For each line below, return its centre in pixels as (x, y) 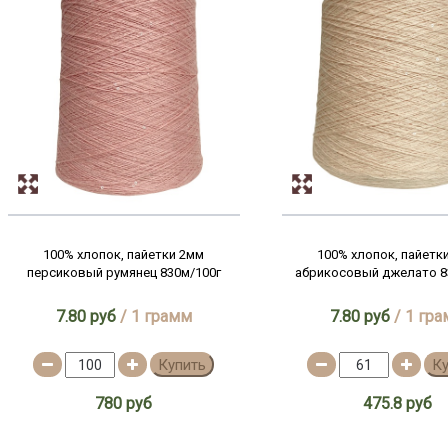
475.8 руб (398, 403)
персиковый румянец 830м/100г (123, 272)
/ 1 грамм (153, 316)
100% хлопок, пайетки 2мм (124, 254)
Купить (182, 365)
